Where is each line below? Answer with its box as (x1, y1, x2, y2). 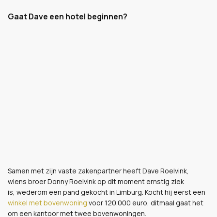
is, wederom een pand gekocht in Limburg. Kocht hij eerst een (8, 187, 205, 197)
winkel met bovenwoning (8, 198, 89, 207)
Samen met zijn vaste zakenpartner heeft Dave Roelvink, (8, 166, 190, 175)
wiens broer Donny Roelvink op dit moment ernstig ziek (8, 177, 184, 186)
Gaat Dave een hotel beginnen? (8, 11, 127, 22)
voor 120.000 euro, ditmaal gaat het (89, 198, 203, 207)
